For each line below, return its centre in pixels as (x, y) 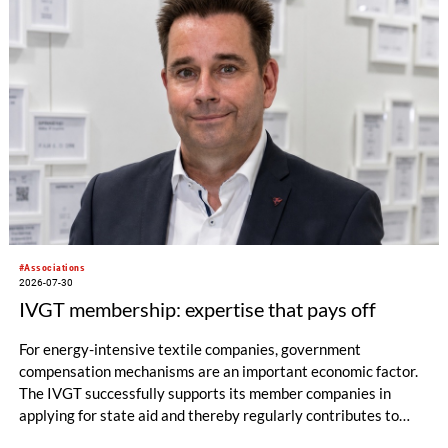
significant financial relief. (102, 436)
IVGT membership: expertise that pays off (197, 308)
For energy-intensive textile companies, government (189, 348)
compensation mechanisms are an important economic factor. (218, 370)
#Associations (52, 268)
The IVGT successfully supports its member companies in (204, 392)
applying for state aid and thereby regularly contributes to (208, 414)
